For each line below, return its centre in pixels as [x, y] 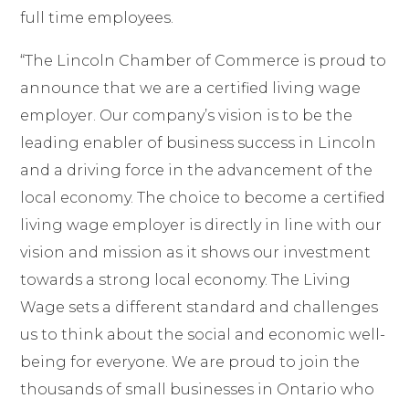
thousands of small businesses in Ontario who [198, 389]
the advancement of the [280, 170]
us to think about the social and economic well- [203, 334]
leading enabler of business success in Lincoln [199, 142]
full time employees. [97, 17]
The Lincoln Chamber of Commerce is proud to [206, 60]
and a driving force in [104, 170]
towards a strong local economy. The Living [186, 279]
